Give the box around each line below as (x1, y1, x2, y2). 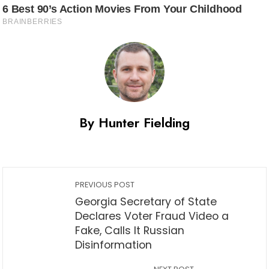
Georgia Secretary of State (75, 194, 217, 209)
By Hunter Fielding (79, 112, 190, 132)
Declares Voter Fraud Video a (75, 208, 229, 223)
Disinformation (75, 237, 152, 252)
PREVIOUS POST (75, 179, 134, 190)
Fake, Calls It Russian (75, 223, 184, 238)
